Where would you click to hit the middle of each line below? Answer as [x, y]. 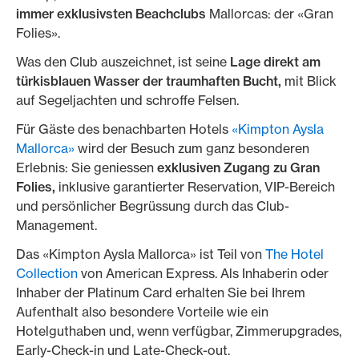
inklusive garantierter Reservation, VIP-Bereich [195, 187]
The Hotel [294, 254]
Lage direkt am [275, 62]
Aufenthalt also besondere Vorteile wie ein [142, 312]
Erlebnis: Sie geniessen [87, 167]
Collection [47, 273]
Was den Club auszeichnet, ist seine [123, 62]
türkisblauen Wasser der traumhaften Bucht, [150, 81]
